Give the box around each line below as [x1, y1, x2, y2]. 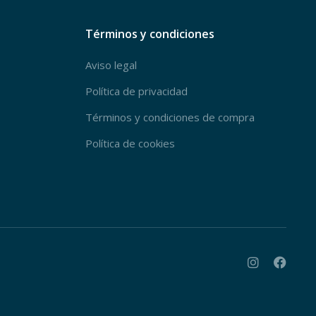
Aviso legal [85, 58, 137, 72]
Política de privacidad [85, 84, 188, 98]
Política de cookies [85, 136, 175, 150]
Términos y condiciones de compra [85, 110, 255, 124]
